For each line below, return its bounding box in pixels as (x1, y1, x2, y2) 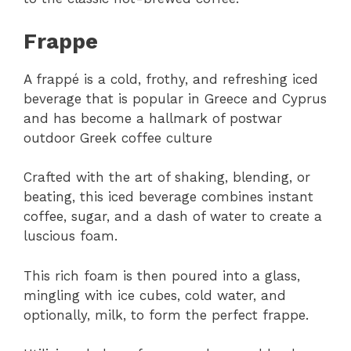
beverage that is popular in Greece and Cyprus (24, 90, 327, 107)
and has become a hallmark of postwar (24, 110, 282, 126)
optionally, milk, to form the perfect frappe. (24, 306, 309, 323)
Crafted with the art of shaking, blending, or (24, 169, 310, 186)
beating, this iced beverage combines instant (24, 189, 313, 205)
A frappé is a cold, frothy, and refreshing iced (24, 71, 318, 87)
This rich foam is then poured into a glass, (24, 267, 300, 284)
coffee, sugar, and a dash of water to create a (24, 208, 322, 225)
